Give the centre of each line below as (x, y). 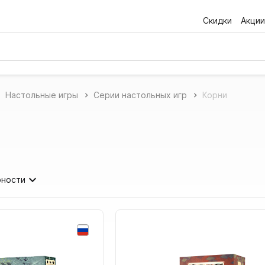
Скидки (217, 20)
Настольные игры (42, 95)
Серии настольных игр (140, 95)
